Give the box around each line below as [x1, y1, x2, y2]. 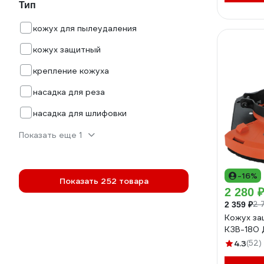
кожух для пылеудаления [33, 23, 137, 34]
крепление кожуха [33, 65, 109, 76]
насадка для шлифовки [33, 108, 127, 118]
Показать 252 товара [59, 176, 148, 186]
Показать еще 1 [19, 130, 82, 140]
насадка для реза [33, 87, 105, 97]
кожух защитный [33, 44, 101, 55]
